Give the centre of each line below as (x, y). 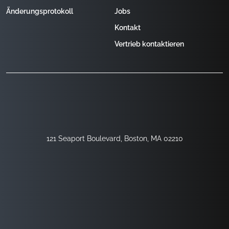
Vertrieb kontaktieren (149, 44)
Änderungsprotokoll (40, 11)
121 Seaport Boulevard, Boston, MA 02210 (114, 139)
